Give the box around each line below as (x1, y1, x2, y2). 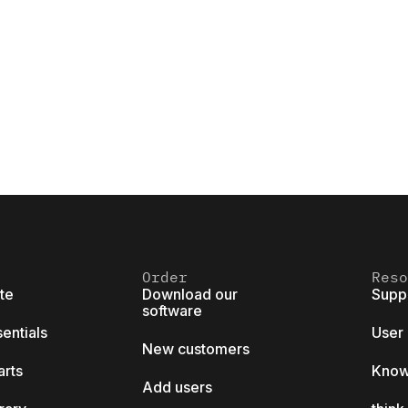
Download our (142, 285, 238, 303)
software (142, 301, 202, 320)
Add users (142, 378, 212, 396)
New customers (142, 340, 250, 358)
